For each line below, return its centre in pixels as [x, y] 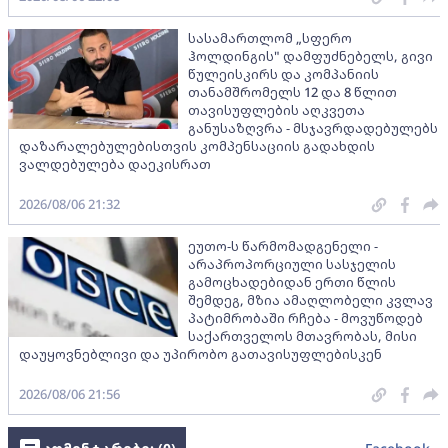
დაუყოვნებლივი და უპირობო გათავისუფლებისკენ [200, 354]
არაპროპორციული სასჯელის [292, 264]
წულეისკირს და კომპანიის [283, 74]
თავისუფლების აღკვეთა [276, 110]
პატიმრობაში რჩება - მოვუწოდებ [305, 318]
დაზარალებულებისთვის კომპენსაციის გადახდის [197, 146]
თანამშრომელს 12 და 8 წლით [292, 92]
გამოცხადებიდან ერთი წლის [292, 282]
